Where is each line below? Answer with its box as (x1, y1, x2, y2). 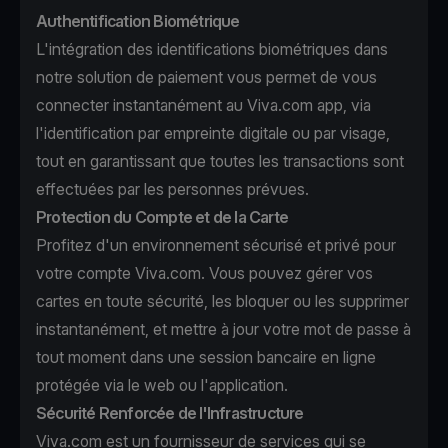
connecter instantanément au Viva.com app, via (36, 95, 371, 115)
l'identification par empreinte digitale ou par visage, (36, 123, 390, 143)
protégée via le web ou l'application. (36, 375, 288, 395)
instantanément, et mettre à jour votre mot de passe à (36, 319, 411, 339)
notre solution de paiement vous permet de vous (36, 67, 377, 87)
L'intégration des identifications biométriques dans (36, 39, 388, 59)
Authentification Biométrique (36, 11, 240, 31)
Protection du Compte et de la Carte (36, 207, 289, 227)
